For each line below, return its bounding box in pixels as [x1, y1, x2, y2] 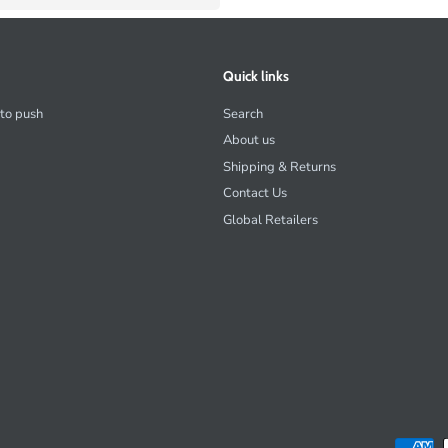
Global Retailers [222, 210, 318, 229]
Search [222, 104, 263, 123]
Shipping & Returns [222, 157, 336, 176]
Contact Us [222, 184, 287, 203]
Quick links [222, 66, 289, 85]
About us [222, 131, 275, 150]
